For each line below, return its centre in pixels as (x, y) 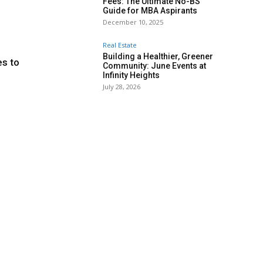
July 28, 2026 (122, 87)
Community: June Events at (154, 66)
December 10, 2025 (133, 22)
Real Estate (120, 45)
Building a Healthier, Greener (158, 57)
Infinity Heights (131, 75)
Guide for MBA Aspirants (150, 11)
